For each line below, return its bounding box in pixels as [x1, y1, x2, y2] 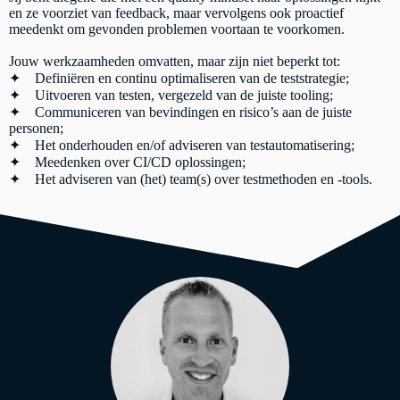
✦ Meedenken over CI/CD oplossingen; [9, 154, 246, 170]
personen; [9, 120, 63, 136]
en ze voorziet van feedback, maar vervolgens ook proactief [9, 4, 344, 21]
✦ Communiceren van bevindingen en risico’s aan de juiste [9, 104, 352, 120]
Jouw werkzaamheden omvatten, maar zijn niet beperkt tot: [9, 53, 340, 69]
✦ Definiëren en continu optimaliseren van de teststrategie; [9, 70, 349, 86]
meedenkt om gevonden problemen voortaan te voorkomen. [9, 21, 345, 37]
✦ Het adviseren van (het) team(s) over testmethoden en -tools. [9, 171, 372, 187]
